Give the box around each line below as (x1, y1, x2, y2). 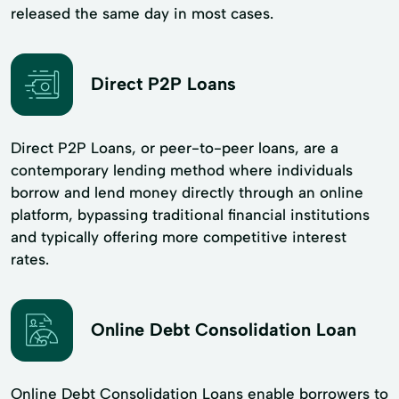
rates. (11, 249, 49, 268)
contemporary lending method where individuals (11, 160, 353, 179)
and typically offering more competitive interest (11, 227, 346, 246)
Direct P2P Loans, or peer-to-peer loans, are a (11, 138, 338, 157)
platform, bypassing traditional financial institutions (11, 205, 370, 224)
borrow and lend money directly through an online (11, 183, 363, 201)
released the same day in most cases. (11, 4, 273, 22)
